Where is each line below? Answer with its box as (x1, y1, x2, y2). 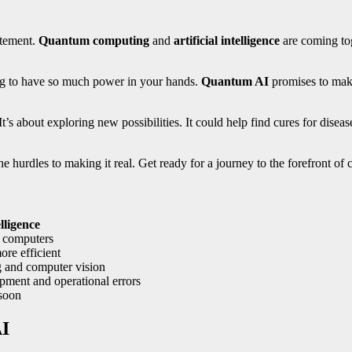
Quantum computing (38, 34, 149, 48)
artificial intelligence (174, 34, 280, 48)
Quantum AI (201, 75, 269, 89)
